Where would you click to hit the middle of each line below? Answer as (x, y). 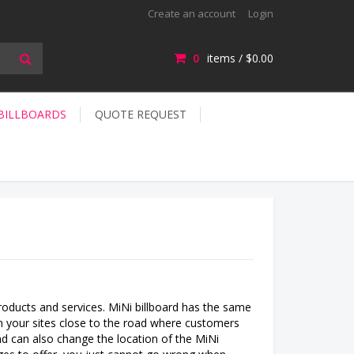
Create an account (192, 13)
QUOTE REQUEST (141, 114)
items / (225, 58)
